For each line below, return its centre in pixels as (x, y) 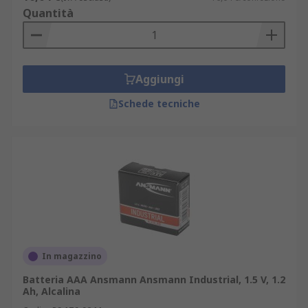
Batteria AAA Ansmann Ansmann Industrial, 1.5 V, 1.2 (154, 279)
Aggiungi (159, 79)
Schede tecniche (159, 103)
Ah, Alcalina (52, 291)
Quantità (48, 13)
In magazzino (72, 256)
